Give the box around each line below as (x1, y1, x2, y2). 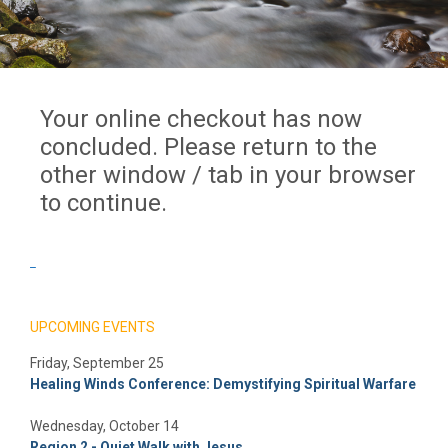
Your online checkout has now (40, 104, 362, 133)
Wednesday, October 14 (30, 417, 179, 434)
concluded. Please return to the (40, 132, 377, 161)
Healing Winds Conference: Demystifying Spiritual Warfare (30, 375, 416, 392)
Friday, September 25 (30, 354, 164, 371)
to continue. (40, 188, 167, 217)
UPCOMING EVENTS (30, 318, 155, 335)
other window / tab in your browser (40, 160, 416, 189)
